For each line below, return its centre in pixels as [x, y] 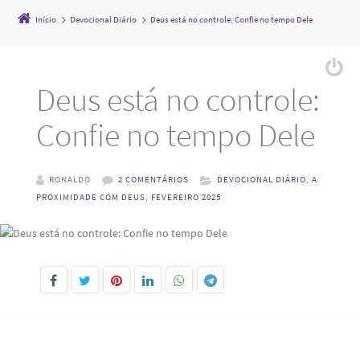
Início [46, 19]
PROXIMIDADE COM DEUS [90, 197]
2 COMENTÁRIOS [153, 180]
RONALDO [70, 180]
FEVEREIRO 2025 [186, 197]
